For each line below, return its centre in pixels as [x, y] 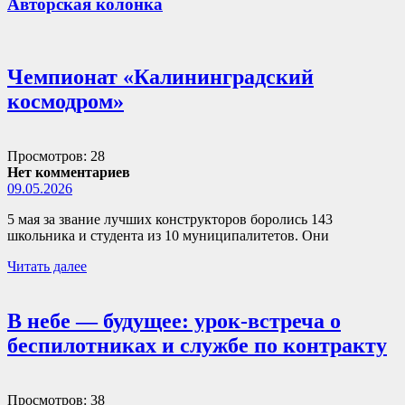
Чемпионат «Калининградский [160, 77]
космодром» [66, 102]
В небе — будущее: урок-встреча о [174, 321]
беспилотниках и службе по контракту [197, 345]
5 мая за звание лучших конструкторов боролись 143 [170, 220]
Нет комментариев [69, 173]
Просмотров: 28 [56, 156]
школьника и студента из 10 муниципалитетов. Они [168, 236]
